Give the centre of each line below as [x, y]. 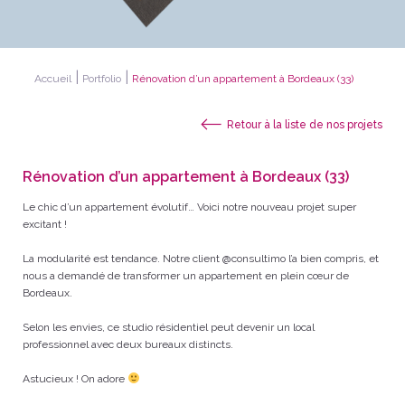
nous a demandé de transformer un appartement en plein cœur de [186, 276]
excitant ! [45, 224]
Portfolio [102, 79]
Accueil [53, 79]
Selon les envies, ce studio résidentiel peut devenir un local [169, 327]
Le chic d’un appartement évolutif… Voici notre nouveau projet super [189, 207]
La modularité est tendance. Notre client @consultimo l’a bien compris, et [201, 259]
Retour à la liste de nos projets [305, 125]
